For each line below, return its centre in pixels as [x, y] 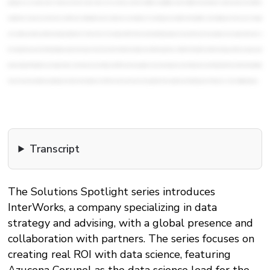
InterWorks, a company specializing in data [113, 207]
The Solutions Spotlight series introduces [112, 192]
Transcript [55, 149]
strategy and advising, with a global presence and [131, 223]
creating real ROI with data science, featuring [120, 254]
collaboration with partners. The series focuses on [131, 239]
